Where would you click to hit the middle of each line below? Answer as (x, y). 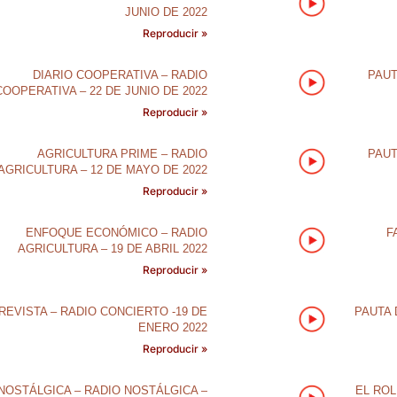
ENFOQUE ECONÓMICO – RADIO (116, 233)
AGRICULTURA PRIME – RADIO (122, 154)
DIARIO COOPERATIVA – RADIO (120, 75)
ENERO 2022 (172, 327)
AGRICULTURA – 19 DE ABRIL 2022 (112, 249)
